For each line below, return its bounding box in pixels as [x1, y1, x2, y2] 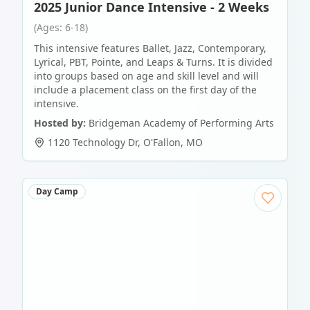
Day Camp [36, 185, 78, 198]
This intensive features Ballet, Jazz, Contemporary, [34, 42, 266, 55]
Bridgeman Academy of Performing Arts [89, 116, 274, 130]
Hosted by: [34, 116, 86, 130]
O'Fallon [143, 136, 181, 149]
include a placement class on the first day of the [34, 83, 257, 97]
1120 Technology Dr [48, 136, 138, 149]
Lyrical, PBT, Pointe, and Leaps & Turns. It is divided [34, 55, 273, 69]
